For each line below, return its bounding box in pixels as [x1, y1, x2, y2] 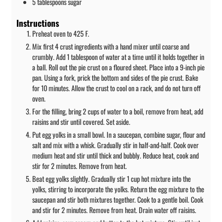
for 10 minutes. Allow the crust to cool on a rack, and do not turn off [32, 83, 201, 94]
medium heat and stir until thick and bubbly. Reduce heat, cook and [32, 150, 199, 161]
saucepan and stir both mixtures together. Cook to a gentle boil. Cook [32, 194, 203, 205]
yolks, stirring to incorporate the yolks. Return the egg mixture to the [32, 184, 204, 195]
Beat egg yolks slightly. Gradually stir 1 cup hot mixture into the [32, 173, 191, 184]
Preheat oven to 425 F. [32, 28, 89, 39]
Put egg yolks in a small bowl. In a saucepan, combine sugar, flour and [32, 129, 205, 140]
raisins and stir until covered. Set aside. [32, 116, 130, 127]
